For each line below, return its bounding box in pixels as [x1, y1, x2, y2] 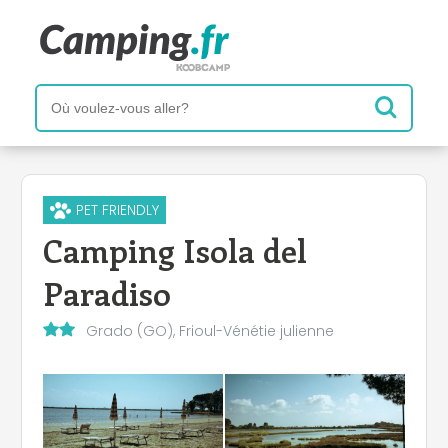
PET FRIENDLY [75, 199, 159, 220]
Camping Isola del [43, 227, 307, 271]
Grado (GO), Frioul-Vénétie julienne [85, 320, 334, 341]
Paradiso [43, 270, 171, 314]
